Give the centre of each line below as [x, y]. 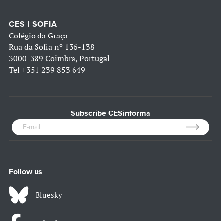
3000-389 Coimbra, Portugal [59, 58]
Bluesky [49, 195]
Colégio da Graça [38, 35]
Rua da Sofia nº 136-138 [52, 47]
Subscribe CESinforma [110, 113]
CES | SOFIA [33, 24]
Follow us [26, 171]
